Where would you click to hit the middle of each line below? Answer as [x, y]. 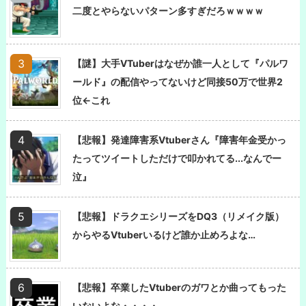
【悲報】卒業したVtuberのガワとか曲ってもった [179, 287]
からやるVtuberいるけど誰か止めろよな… [164, 234]
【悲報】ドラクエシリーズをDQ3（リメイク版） [178, 216]
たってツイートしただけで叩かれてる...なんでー [177, 158]
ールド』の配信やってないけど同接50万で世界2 [178, 81]
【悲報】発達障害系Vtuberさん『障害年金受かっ [179, 139]
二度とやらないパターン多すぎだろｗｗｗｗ [168, 10]
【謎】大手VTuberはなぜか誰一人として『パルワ [180, 63]
